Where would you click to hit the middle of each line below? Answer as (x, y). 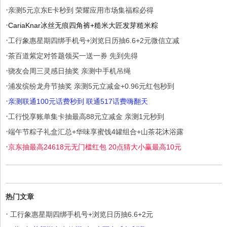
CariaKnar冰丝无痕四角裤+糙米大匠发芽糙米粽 (83, 25)
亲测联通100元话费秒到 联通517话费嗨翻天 (78, 101)
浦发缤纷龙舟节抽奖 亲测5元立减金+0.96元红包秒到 (91, 86)
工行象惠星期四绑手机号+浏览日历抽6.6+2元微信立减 (94, 40)
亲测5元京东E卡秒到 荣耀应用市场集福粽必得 (81, 10)
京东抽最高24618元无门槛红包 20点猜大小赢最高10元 (95, 147)
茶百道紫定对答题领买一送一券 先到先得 (73, 55)
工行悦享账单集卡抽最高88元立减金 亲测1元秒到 (86, 116)
